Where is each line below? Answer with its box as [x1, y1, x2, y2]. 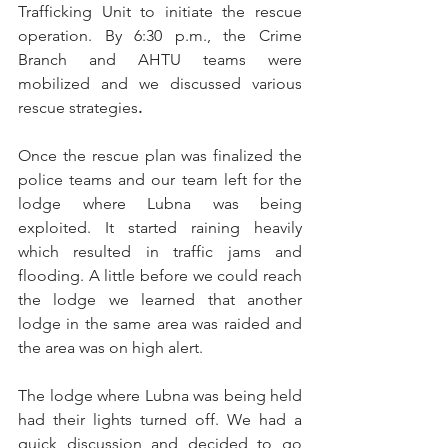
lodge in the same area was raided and [18, 313, 302, 333]
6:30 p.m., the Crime [121, 25, 303, 45]
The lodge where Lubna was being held [18, 385, 302, 405]
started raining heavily [114, 217, 302, 237]
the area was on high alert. [18, 337, 207, 357]
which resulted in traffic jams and [18, 241, 302, 261]
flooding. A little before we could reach [18, 265, 302, 285]
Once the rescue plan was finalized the [18, 145, 302, 165]
